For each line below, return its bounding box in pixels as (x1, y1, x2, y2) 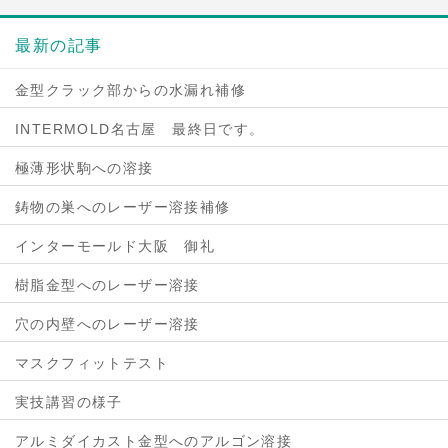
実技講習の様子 (15, 394, 123, 410)
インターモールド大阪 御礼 (15, 238, 216, 254)
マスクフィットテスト (15, 355, 169, 371)
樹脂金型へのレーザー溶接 (15, 277, 200, 293)
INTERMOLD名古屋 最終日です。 (15, 121, 265, 137)
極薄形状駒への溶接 (15, 160, 154, 176)
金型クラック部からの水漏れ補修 (15, 82, 246, 98)
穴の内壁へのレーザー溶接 (15, 316, 200, 332)
